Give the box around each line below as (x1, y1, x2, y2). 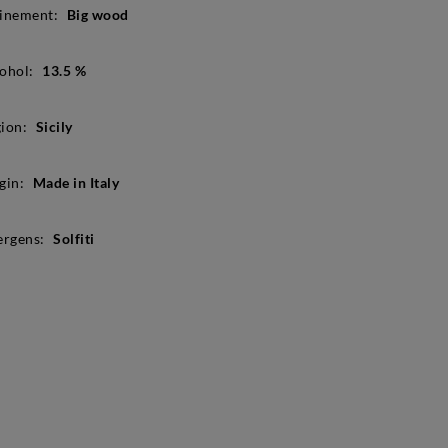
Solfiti (53, 229, 95, 247)
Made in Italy (32, 173, 120, 191)
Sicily (35, 117, 73, 135)
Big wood (66, 5, 129, 23)
